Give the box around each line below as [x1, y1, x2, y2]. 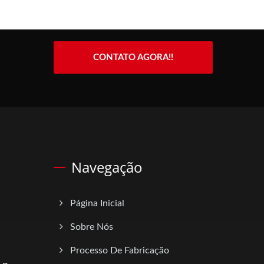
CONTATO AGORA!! [93, 53, 173, 62]
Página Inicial [70, 199, 124, 209]
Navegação [71, 157, 143, 177]
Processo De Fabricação [70, 246, 169, 256]
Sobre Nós [70, 222, 113, 232]
